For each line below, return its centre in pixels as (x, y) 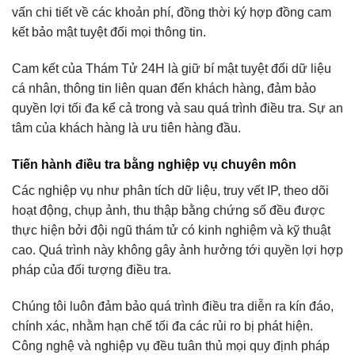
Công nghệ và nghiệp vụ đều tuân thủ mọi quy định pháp (171, 345)
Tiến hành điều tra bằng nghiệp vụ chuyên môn (154, 165)
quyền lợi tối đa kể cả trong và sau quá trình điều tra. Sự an (177, 109)
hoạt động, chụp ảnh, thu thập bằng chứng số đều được (168, 211)
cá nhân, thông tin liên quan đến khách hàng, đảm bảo (164, 89)
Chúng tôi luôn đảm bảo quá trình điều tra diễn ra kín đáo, (173, 306)
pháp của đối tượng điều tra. (92, 270)
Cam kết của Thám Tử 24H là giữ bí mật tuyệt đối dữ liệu (172, 69)
